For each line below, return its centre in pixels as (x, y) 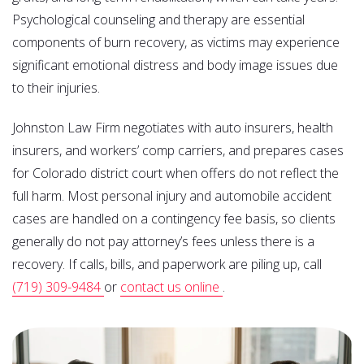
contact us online (171, 286)
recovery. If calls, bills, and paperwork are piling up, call (167, 264)
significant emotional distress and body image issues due (175, 65)
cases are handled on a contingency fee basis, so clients (174, 218)
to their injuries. (56, 87)
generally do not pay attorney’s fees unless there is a (163, 241)
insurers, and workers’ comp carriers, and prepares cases (178, 150)
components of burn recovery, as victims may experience (176, 42)
